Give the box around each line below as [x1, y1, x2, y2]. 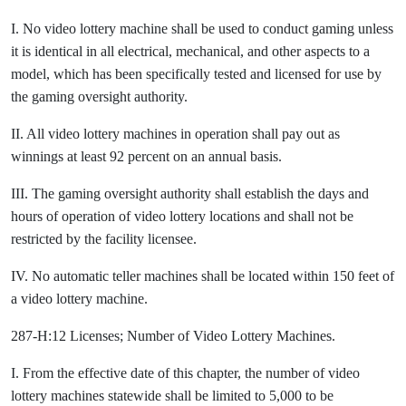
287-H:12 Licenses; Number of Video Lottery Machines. [11, 328, 335, 343]
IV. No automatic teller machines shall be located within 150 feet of [11, 268, 394, 284]
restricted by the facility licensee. [11, 231, 197, 246]
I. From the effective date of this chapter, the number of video [11, 365, 360, 381]
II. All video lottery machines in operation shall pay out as [11, 126, 340, 141]
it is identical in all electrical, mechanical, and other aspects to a [11, 43, 370, 59]
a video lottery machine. [11, 291, 148, 306]
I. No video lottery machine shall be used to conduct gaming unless [11, 21, 393, 36]
